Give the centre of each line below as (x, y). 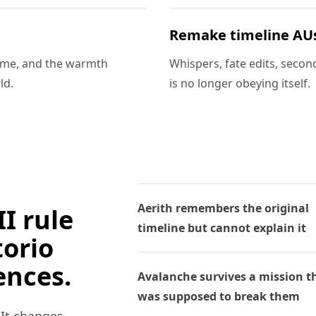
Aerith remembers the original (223, 208)
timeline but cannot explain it (221, 228)
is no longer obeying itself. (240, 83)
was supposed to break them (218, 296)
